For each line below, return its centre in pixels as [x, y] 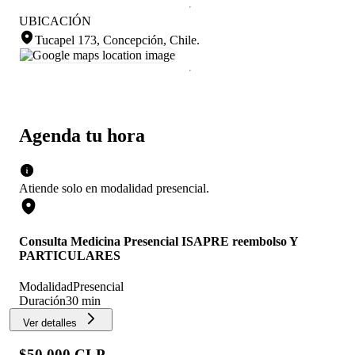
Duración [42, 301]
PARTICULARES [70, 256]
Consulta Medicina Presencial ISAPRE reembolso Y [158, 242]
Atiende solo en [58, 188]
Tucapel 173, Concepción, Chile [116, 40]
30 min [83, 301]
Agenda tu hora [82, 135]
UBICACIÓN [55, 21]
